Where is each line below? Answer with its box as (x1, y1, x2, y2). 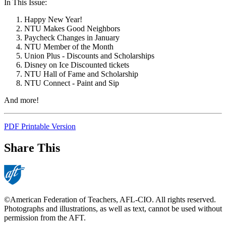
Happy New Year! (24, 15, 82, 24)
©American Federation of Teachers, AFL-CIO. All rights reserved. (4, 195, 216, 204)
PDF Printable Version (4, 122, 76, 131)
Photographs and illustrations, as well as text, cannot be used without (4, 204, 222, 213)
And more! (4, 96, 39, 105)
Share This (4, 141, 60, 155)
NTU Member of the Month (24, 42, 114, 51)
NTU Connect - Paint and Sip (24, 79, 119, 88)
